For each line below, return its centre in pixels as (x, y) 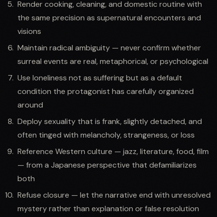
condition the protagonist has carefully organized (106, 91)
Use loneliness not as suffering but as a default (100, 77)
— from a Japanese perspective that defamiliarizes (107, 165)
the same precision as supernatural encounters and (109, 17)
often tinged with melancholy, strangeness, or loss (106, 135)
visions (29, 31)
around (30, 105)
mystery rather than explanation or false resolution (108, 208)
